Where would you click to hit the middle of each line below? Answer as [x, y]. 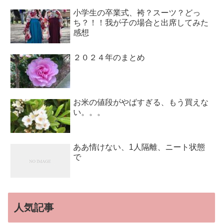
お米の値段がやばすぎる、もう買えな [141, 102]
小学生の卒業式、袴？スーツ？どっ [137, 12]
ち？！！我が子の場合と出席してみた [141, 22]
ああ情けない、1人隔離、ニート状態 [139, 147]
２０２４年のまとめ [109, 57]
